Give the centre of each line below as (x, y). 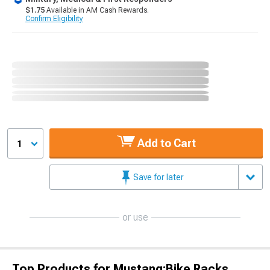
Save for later (158, 177)
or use (135, 217)
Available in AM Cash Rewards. (97, 10)
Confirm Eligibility (54, 19)
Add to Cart (165, 143)
